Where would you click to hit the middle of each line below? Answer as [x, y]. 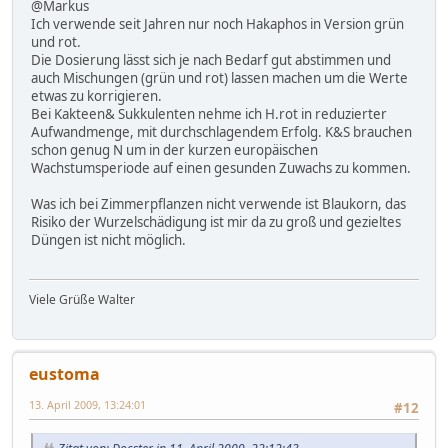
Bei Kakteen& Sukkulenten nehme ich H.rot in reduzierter [209, 114]
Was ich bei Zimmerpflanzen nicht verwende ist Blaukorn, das [218, 204]
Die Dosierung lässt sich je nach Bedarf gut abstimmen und [211, 60]
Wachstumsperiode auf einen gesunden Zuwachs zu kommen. [221, 168]
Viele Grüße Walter [82, 299]
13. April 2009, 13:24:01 [87, 404]
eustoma [64, 373]
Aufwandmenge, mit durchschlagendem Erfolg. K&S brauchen [221, 132]
